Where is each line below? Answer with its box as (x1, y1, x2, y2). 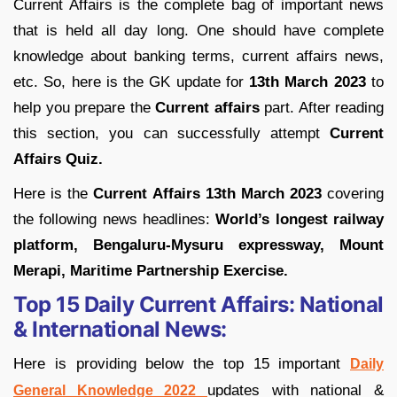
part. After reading (259, 98, 384, 116)
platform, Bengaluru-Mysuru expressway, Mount (13, 236, 384, 253)
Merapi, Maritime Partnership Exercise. (13, 261, 288, 279)
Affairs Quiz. (13, 150, 107, 167)
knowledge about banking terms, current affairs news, (13, 47, 384, 65)
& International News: (13, 315, 227, 342)
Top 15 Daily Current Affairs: (13, 291, 300, 317)
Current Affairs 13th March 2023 (93, 184, 322, 202)
